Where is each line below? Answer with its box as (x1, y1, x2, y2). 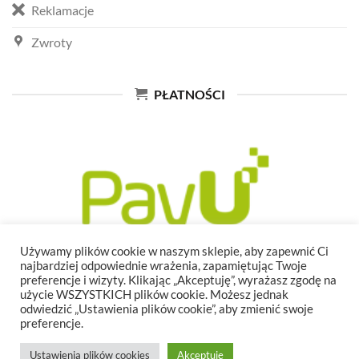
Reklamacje (31, 2, 94, 18)
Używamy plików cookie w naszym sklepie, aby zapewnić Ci (20, 244, 329, 258)
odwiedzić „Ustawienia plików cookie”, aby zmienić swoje (20, 302, 313, 316)
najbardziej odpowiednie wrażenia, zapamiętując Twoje (20, 259, 307, 272)
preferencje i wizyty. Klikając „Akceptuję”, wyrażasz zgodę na (20, 273, 337, 287)
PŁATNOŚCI (153, 87, 225, 103)
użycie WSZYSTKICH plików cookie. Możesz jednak (20, 288, 288, 301)
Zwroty (31, 34, 72, 50)
